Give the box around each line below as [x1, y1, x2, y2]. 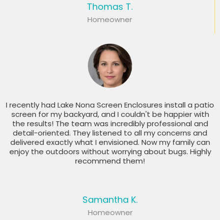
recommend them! [75, 156, 145, 166]
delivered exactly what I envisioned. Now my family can [10, 137, 210, 148]
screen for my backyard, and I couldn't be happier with [11, 109, 209, 120]
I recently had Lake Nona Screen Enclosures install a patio [6, 100, 214, 110]
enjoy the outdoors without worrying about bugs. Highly [9, 146, 211, 157]
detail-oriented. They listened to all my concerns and [13, 128, 207, 138]
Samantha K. [82, 193, 137, 206]
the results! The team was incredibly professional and [12, 118, 208, 129]
